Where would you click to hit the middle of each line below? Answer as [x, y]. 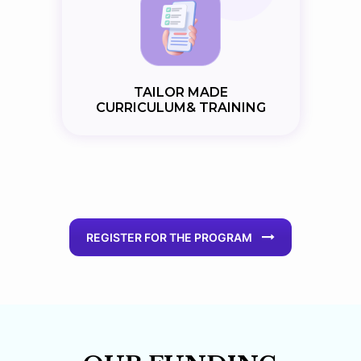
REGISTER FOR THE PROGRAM [169, 237]
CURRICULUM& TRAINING [180, 107]
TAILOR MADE [180, 92]
